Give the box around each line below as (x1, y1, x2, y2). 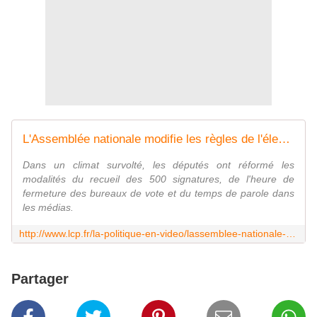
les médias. (23, 202, 74, 214)
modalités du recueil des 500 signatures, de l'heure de (23, 173, 294, 185)
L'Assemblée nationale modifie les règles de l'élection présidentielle (278, 132, 290, 146)
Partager (11, 271, 69, 287)
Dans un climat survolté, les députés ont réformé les (23, 159, 294, 171)
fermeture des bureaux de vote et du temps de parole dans (23, 188, 294, 200)
